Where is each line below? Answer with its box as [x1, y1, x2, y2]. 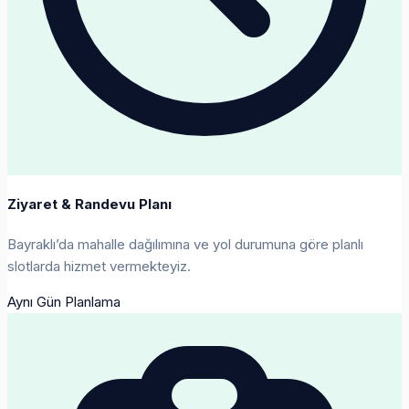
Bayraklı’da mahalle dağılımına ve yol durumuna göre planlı [7, 236, 363, 254]
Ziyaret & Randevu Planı [7, 195, 172, 214]
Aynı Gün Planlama [7, 293, 121, 311]
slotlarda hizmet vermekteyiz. [7, 257, 191, 276]
